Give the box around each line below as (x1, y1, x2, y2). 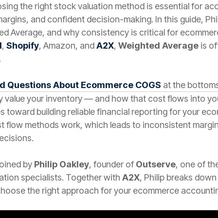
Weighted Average (118, 40, 199, 51)
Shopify (6, 40, 39, 51)
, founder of (89, 159, 136, 169)
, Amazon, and (39, 40, 96, 51)
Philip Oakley (34, 159, 89, 169)
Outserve (136, 159, 176, 169)
